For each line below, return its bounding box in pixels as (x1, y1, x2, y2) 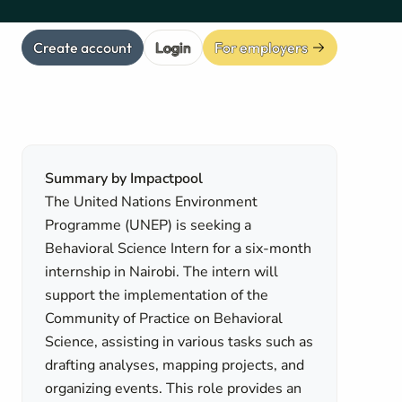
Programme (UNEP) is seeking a (45, 215, 252, 235)
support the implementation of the (45, 285, 269, 305)
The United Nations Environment (45, 192, 258, 212)
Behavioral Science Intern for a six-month (45, 239, 312, 258)
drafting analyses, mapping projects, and (45, 355, 305, 375)
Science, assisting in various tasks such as (45, 332, 314, 352)
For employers (214, 38, 308, 57)
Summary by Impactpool (45, 169, 204, 188)
